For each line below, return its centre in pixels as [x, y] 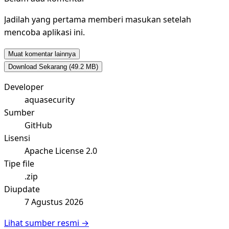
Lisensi [17, 138]
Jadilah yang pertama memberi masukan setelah [98, 20]
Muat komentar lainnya [42, 54]
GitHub [38, 125]
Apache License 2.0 [61, 151]
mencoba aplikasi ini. [44, 32]
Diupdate [22, 189]
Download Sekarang [39, 67]
